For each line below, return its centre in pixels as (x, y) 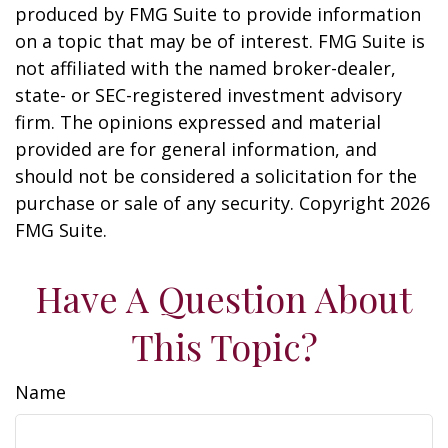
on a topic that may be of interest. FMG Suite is (220, 41)
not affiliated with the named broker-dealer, (205, 68)
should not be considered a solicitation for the (216, 176)
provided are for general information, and (196, 149)
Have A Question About (224, 298)
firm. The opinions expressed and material (198, 122)
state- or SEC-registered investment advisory (208, 95)
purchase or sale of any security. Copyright (202, 203)
